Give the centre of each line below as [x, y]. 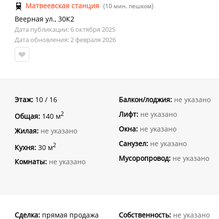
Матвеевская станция [62, 6]
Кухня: [25, 147]
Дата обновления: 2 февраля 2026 [65, 40]
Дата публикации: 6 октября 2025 [65, 29]
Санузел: [134, 143]
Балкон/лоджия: [146, 99]
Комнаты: [31, 162]
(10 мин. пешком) [128, 6]
